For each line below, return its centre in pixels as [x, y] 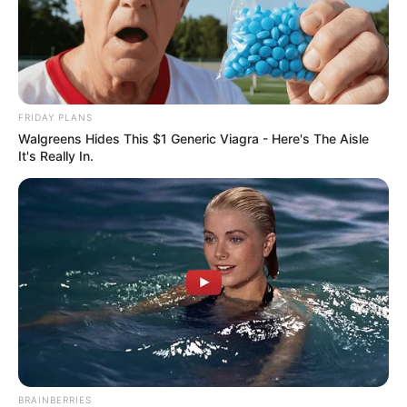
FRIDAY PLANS [55, 117]
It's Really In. [56, 155]
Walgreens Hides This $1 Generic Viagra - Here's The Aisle [194, 138]
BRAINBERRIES [55, 399]
